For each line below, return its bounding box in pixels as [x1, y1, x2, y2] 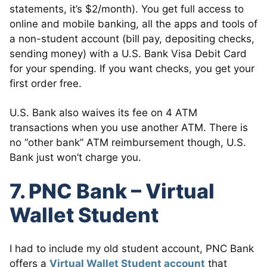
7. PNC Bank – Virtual [10, 178, 215, 203]
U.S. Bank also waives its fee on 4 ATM [10, 106, 197, 119]
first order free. [10, 77, 82, 89]
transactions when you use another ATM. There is [10, 121, 248, 133]
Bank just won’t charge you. [10, 151, 141, 163]
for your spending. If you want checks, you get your [10, 62, 254, 74]
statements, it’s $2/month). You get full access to [10, 2, 244, 15]
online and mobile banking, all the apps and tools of [10, 17, 257, 30]
